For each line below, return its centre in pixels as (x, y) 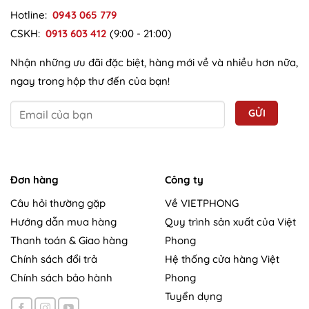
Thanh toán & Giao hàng (69, 241)
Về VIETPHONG (202, 203)
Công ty (184, 179)
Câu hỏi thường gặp (58, 203)
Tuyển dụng (193, 297)
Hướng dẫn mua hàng (63, 222)
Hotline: (31, 14)
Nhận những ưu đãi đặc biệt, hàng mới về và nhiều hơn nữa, (154, 62)
